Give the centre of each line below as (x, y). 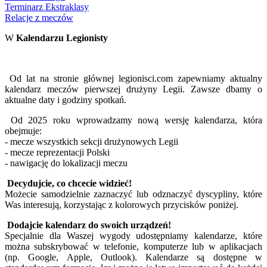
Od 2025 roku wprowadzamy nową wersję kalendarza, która (133, 120)
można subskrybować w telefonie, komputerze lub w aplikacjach (133, 246)
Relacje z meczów (39, 17)
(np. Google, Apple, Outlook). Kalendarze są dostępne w (133, 257)
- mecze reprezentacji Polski (57, 152)
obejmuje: (23, 131)
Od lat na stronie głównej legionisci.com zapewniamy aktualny (133, 78)
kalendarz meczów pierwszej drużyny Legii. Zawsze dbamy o (133, 89)
